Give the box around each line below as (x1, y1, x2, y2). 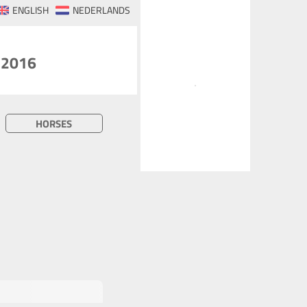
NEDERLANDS (73, 3, 130, 18)
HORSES (36, 116, 73, 132)
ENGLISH (12, 3, 49, 18)
